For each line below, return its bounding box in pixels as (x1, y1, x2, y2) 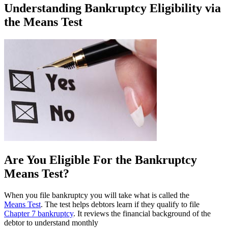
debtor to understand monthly (4, 218, 98, 227)
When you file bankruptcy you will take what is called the (4, 190, 189, 199)
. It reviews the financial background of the (73, 209, 211, 218)
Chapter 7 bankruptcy (4, 209, 73, 218)
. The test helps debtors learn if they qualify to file (41, 199, 199, 209)
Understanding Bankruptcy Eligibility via (4, 1, 221, 15)
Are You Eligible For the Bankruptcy (4, 153, 197, 166)
